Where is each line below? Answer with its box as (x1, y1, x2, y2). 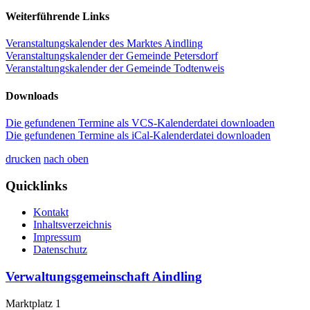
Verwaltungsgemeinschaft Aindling (6, 269, 202, 284)
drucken (6, 153, 41, 165)
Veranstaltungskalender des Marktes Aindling (6, 37, 203, 50)
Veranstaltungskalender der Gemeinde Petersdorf (6, 50, 218, 62)
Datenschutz (33, 244, 87, 256)
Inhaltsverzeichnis (33, 219, 111, 231)
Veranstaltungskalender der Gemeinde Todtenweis (6, 62, 224, 75)
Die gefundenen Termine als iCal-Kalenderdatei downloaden (6, 129, 271, 141)
